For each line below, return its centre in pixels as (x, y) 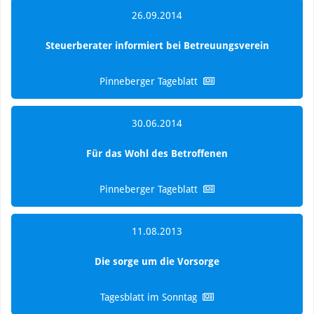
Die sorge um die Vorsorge (157, 261)
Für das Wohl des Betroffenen (157, 153)
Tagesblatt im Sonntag (149, 297)
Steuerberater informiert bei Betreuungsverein (157, 45)
